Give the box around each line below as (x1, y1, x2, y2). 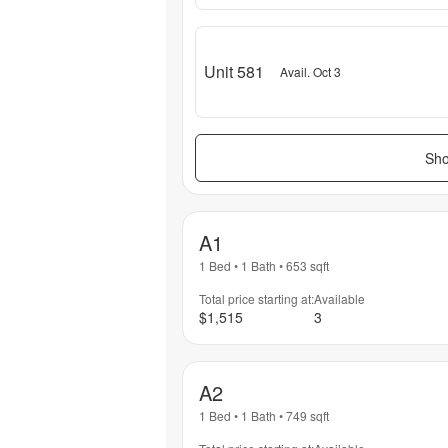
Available (314, 290, 365, 308)
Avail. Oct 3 (280, 62, 341, 80)
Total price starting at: (199, 290, 314, 308)
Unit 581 (204, 59, 264, 83)
